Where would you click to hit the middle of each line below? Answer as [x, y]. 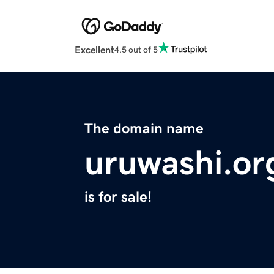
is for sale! [118, 197]
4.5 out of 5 [136, 49]
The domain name [144, 129]
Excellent [94, 50]
